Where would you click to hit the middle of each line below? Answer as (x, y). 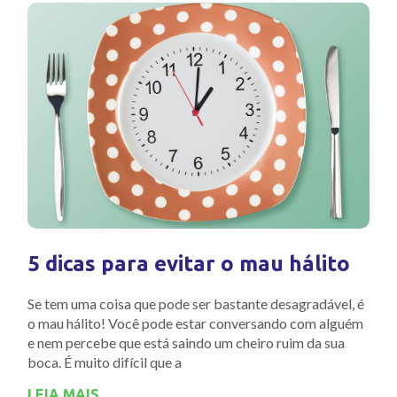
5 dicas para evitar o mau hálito (189, 263)
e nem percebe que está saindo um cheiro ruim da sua (186, 342)
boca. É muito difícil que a (105, 362)
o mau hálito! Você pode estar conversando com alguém (195, 323)
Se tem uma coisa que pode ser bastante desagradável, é (196, 303)
